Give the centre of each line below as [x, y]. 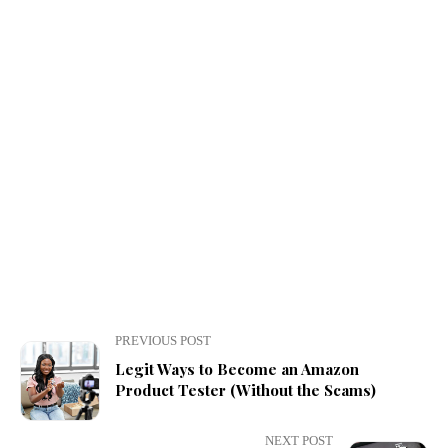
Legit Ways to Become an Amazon [237, 369]
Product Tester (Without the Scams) [245, 390]
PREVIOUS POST [163, 341]
